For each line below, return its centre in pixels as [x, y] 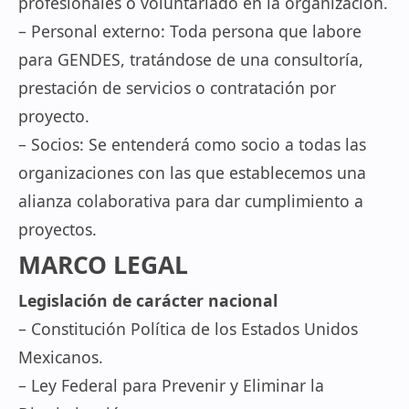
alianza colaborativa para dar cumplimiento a [191, 201]
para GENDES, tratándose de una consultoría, [191, 59]
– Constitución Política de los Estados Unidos [188, 329]
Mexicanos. [61, 357]
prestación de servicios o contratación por [177, 88]
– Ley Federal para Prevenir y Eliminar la [171, 385]
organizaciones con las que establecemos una [192, 173]
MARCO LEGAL [103, 265]
